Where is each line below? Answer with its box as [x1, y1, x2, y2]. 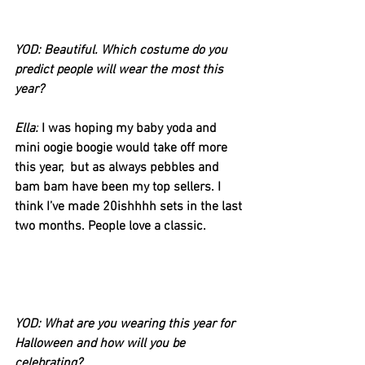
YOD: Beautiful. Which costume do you [15, 42, 231, 59]
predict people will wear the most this [15, 62, 226, 79]
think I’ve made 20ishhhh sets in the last [15, 199, 245, 216]
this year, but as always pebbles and [15, 160, 222, 177]
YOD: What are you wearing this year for [15, 316, 238, 333]
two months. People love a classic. [15, 218, 206, 235]
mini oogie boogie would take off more [15, 140, 231, 157]
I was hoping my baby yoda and [42, 121, 220, 138]
